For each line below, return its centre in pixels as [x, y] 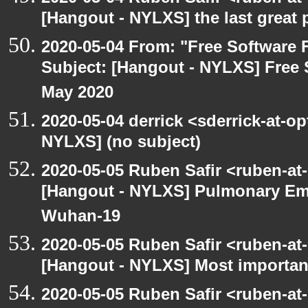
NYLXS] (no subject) [121, 144]
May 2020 [77, 95]
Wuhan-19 [81, 218]
